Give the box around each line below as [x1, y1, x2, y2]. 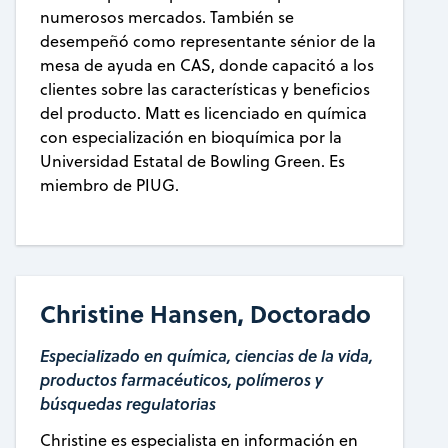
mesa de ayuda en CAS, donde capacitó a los [39, 53, 374, 76]
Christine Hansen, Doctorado [39, 296, 371, 332]
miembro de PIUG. [39, 173, 179, 196]
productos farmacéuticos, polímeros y [39, 368, 323, 392]
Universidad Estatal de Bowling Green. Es [39, 149, 345, 172]
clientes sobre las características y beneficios [39, 77, 370, 100]
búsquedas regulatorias [39, 392, 216, 416]
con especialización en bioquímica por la [39, 125, 342, 148]
